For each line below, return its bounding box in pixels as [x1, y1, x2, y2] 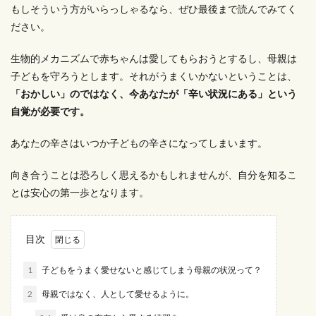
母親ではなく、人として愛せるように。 [40, 288, 195, 299]
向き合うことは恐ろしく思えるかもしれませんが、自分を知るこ [11, 169, 297, 181]
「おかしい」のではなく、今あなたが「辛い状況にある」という [11, 87, 297, 99]
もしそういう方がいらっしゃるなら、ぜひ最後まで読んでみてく [11, 3, 297, 15]
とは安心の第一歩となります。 [11, 186, 149, 198]
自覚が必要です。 [11, 105, 90, 117]
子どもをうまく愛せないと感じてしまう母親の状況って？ [40, 265, 262, 275]
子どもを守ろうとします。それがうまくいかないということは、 [11, 70, 297, 82]
